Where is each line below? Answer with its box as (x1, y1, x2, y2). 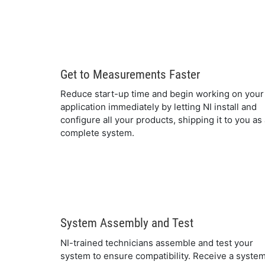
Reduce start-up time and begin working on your (60, 88, 264, 99)
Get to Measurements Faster (60, 67, 200, 82)
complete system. (60, 127, 134, 138)
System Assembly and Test (60, 216, 193, 230)
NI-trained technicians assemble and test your (60, 237, 253, 248)
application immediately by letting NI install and (60, 101, 257, 112)
